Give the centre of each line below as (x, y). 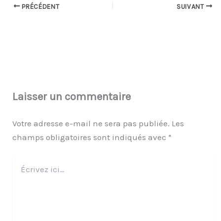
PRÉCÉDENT (40, 6)
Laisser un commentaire (72, 97)
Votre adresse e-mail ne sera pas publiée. (91, 124)
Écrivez (23, 161)
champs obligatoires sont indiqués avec (90, 137)
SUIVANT (191, 6)
